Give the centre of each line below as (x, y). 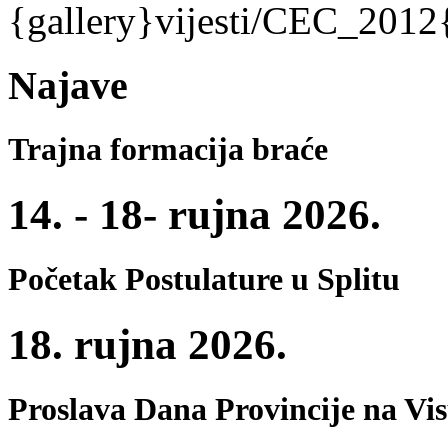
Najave (68, 85)
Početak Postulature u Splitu (204, 279)
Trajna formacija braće (168, 148)
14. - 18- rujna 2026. (194, 214)
